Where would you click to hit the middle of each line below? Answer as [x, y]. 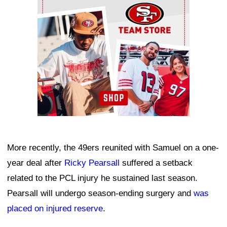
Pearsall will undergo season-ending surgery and [100, 194]
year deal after [36, 163]
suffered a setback [156, 163]
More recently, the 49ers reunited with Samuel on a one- [113, 148]
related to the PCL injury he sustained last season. [102, 178]
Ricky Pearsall [92, 163]
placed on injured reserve [55, 209]
